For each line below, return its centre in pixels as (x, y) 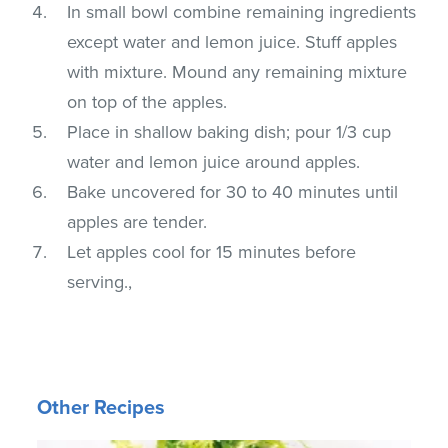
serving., (100, 281)
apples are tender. (137, 221)
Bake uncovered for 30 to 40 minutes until (233, 191)
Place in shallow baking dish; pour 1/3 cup (229, 131)
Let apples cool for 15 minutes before (212, 251)
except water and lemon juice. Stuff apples (232, 41)
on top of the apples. (147, 101)
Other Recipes (101, 407)
